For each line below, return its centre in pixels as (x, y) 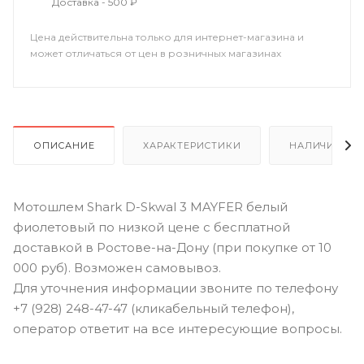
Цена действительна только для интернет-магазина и (167, 37)
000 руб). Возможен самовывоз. (117, 267)
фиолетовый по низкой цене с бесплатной (152, 227)
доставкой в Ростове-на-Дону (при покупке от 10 (172, 247)
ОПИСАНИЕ (64, 145)
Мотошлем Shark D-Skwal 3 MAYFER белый (150, 206)
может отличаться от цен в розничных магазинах (156, 53)
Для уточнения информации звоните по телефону (175, 288)
